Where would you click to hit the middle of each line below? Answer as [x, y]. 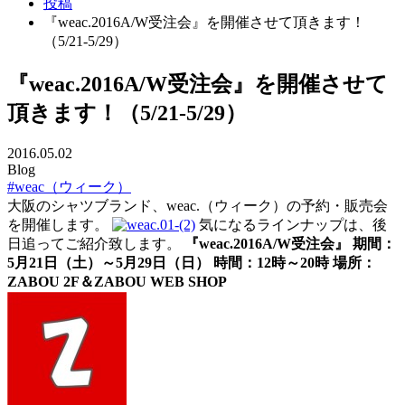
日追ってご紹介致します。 [96, 243]
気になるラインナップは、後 [291, 224]
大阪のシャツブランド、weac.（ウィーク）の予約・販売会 [198, 205]
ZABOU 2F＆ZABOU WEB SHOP [117, 281]
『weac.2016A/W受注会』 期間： [290, 243]
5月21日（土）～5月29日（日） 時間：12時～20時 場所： [192, 262]
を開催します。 [60, 224]
